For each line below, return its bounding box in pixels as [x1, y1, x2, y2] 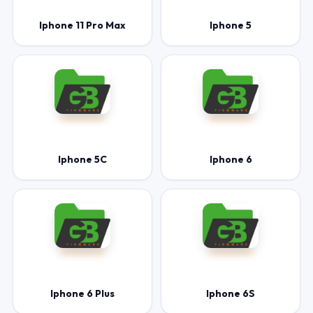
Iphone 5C [58, 153, 107, 166]
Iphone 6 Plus [50, 287, 115, 300]
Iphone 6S [206, 287, 255, 300]
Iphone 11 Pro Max [39, 19, 126, 31]
